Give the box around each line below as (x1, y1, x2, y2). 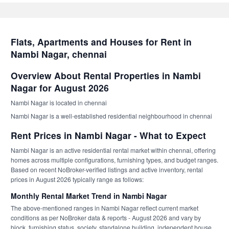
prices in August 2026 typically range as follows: (11, 175, 144, 184)
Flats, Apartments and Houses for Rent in (11, 35, 192, 48)
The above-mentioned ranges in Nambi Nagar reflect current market (11, 203, 198, 212)
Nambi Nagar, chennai (11, 48, 107, 60)
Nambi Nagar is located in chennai (11, 98, 107, 107)
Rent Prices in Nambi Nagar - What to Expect (11, 129, 206, 142)
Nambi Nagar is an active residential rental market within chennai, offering (11, 146, 216, 154)
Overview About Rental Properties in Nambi (11, 68, 201, 82)
